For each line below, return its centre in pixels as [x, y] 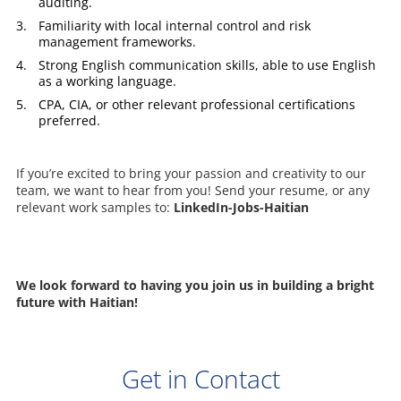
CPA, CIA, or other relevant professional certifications [196, 104]
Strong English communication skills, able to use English [207, 64]
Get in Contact [200, 378]
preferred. [69, 120]
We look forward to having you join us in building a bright [195, 285]
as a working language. [107, 81]
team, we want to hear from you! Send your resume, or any [192, 190]
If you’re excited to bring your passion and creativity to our [191, 173]
